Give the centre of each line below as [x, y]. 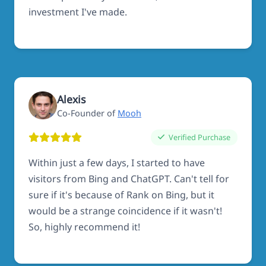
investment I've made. [78, 12]
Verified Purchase [199, 137]
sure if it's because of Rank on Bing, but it [121, 194]
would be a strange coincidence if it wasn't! [125, 210]
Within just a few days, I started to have [117, 162]
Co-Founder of [87, 113]
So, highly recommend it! [84, 227]
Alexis [71, 99]
